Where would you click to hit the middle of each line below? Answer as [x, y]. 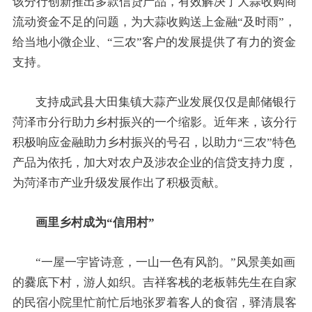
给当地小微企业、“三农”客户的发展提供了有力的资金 [154, 42]
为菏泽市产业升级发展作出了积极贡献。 [119, 182]
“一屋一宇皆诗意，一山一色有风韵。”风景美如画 [166, 262]
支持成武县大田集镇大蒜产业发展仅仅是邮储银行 [166, 102]
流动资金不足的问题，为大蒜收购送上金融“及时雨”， [154, 22]
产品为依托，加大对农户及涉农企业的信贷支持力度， [154, 162]
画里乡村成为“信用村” [95, 222]
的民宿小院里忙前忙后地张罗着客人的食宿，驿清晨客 [154, 302]
